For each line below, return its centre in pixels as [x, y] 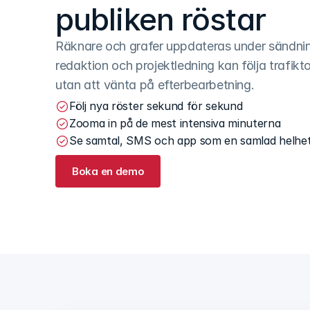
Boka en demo [108, 171]
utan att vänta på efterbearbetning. [155, 85]
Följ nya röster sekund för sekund [156, 106]
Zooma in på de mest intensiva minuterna [175, 123]
